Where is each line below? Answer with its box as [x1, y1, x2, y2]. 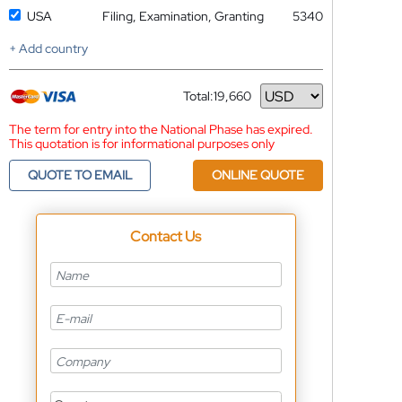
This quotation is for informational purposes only [8, 135, 275, 152]
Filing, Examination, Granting [101, 8, 264, 24]
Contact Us [130, 227, 202, 246]
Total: [182, 88, 214, 104]
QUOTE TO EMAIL [27, 167, 132, 183]
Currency [182, 94, 235, 111]
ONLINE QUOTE [211, 167, 304, 183]
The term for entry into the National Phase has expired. [8, 121, 313, 137]
